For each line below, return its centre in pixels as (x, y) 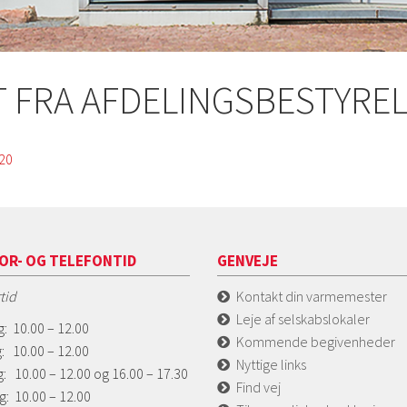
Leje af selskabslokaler (303, 318)
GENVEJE (248, 260)
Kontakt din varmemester (312, 296)
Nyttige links (271, 364)
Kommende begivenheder (316, 341)
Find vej (258, 387)
